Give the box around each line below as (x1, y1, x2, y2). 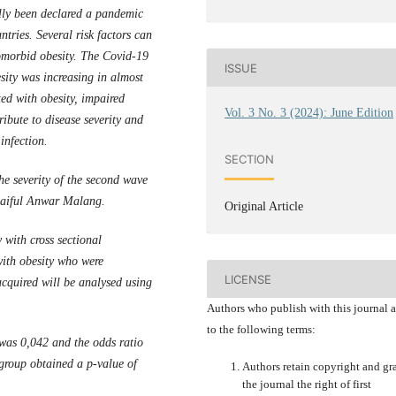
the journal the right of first (242, 377, 371, 392)
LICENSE (225, 271, 272, 286)
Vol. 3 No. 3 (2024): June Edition (225, 106, 394, 120)
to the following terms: (207, 323, 316, 337)
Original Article (225, 200, 304, 214)
